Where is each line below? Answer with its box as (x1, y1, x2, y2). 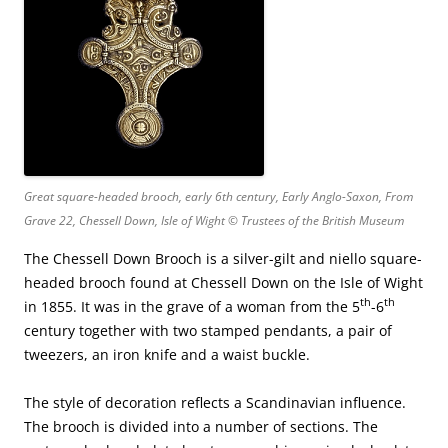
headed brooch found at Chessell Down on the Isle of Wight (24, 272, 423, 292)
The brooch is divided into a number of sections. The (24, 416, 378, 436)
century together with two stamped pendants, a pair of (24, 320, 392, 340)
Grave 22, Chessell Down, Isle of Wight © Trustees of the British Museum (24, 211, 404, 229)
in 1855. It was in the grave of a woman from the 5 (24, 296, 360, 316)
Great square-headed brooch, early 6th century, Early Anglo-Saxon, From (24, 187, 413, 205)
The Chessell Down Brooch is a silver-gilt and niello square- (24, 248, 422, 268)
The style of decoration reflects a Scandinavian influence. (24, 392, 406, 412)
